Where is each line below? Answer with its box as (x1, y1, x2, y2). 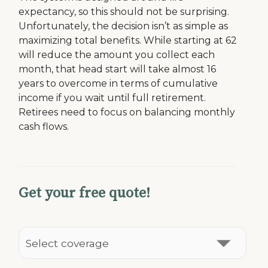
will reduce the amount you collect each (19, 49, 215, 60)
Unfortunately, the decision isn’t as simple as (19, 20, 229, 32)
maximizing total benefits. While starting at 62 (19, 35, 237, 46)
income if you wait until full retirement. (19, 92, 206, 103)
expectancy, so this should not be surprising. (19, 6, 230, 17)
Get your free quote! (19, 184, 151, 202)
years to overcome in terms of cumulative (19, 78, 218, 89)
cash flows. (19, 121, 69, 132)
